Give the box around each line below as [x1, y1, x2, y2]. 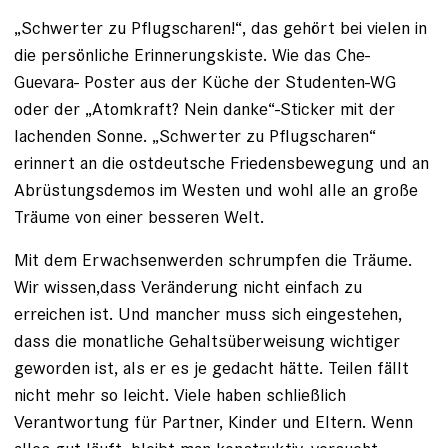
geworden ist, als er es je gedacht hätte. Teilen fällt [14, 356, 409, 380]
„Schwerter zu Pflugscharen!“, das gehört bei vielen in [14, 16, 427, 40]
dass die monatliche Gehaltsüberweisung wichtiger [14, 329, 400, 353]
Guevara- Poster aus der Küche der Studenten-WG [14, 70, 396, 94]
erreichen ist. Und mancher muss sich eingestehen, [14, 302, 402, 326]
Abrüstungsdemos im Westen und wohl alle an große [14, 178, 418, 202]
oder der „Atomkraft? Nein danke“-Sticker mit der [14, 97, 395, 121]
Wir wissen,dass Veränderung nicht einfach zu [14, 275, 362, 299]
